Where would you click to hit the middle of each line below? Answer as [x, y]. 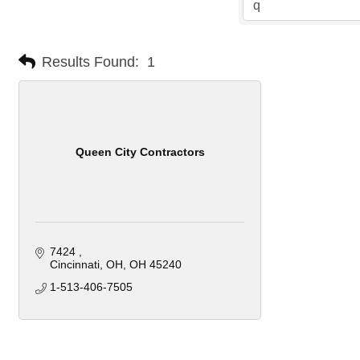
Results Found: [90, 61]
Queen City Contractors [140, 151]
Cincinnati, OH [86, 265]
